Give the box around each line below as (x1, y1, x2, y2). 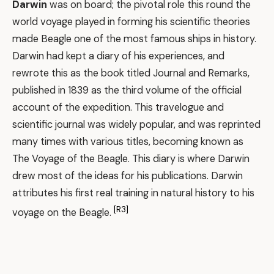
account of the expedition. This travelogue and (12, 101, 224, 114)
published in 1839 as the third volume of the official (12, 84, 242, 97)
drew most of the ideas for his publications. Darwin (12, 169, 243, 183)
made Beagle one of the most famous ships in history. (12, 32, 256, 46)
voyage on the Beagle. (12, 206, 114, 220)
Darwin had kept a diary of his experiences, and (12, 50, 224, 63)
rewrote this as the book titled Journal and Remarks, (12, 67, 250, 80)
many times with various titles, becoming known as (12, 135, 243, 149)
